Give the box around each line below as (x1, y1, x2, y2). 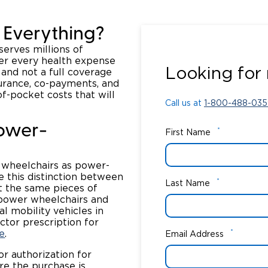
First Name (165, 128, 211, 137)
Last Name (165, 179, 210, 188)
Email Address (165, 230, 224, 239)
